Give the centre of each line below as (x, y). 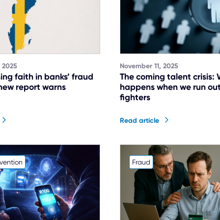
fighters (135, 97)
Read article (139, 120)
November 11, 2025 (149, 66)
